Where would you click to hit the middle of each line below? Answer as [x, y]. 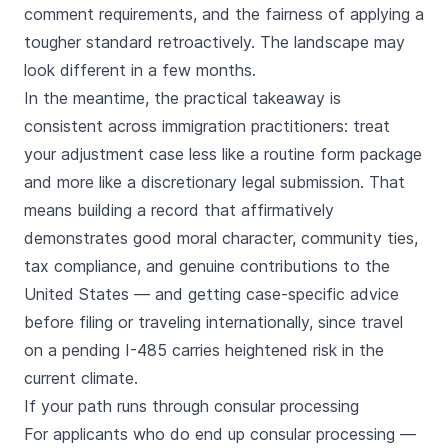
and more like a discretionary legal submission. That [214, 182]
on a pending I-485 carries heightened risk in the [204, 350]
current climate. [81, 378]
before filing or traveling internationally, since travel [213, 322]
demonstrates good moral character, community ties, [221, 238]
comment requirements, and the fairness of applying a [224, 14]
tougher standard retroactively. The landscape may [214, 42]
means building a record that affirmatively [179, 210]
